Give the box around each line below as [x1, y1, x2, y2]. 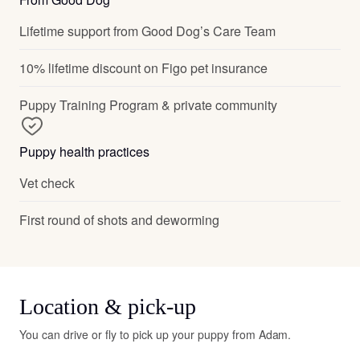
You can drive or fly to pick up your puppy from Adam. [19, 325, 292, 342]
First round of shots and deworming [19, 210, 219, 229]
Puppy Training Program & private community [19, 95, 277, 114]
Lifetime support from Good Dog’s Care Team [19, 21, 276, 40]
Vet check [19, 173, 75, 192]
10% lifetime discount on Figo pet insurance [19, 58, 268, 77]
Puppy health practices [19, 141, 149, 161]
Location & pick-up [19, 293, 196, 319]
